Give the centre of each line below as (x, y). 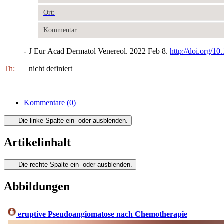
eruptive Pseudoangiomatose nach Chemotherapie (102, 214)
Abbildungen (37, 186)
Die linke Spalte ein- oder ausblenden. (73, 120)
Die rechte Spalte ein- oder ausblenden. (75, 164)
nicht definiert (51, 68)
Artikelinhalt (37, 142)
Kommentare (45, 102)
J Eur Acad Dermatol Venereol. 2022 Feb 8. (99, 51)
